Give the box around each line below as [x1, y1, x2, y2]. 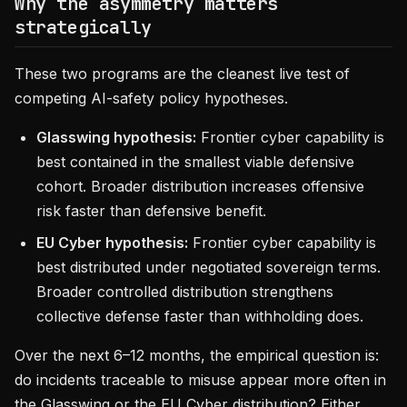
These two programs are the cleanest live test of [15, 65, 350, 83]
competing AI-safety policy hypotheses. [15, 89, 288, 107]
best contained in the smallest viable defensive [36, 153, 354, 171]
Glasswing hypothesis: [36, 128, 196, 146]
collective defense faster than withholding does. [36, 307, 363, 325]
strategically [15, 15, 152, 39]
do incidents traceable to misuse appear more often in [15, 371, 386, 389]
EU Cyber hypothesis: [36, 233, 188, 252]
